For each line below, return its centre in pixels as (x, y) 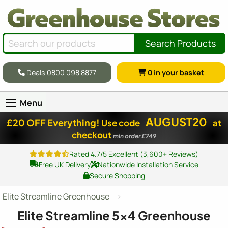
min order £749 (135, 136)
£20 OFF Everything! (53, 122)
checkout (92, 135)
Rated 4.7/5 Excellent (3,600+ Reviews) (134, 154)
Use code (121, 122)
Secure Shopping (117, 175)
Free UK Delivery (64, 164)
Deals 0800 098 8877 (61, 72)
